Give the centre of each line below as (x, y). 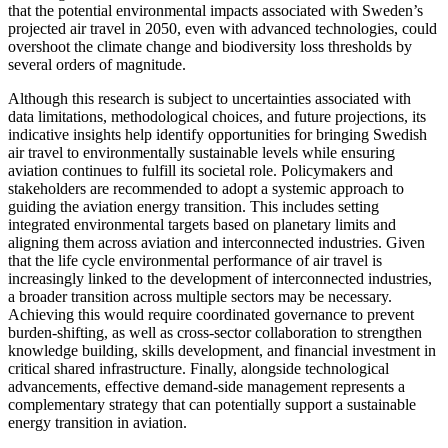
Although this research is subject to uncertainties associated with (209, 98)
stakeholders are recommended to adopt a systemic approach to (206, 188)
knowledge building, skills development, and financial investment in (222, 350)
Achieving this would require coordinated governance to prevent (211, 314)
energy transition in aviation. (99, 422)
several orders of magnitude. (99, 64)
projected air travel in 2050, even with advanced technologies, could (222, 28)
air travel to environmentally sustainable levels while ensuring (201, 152)
